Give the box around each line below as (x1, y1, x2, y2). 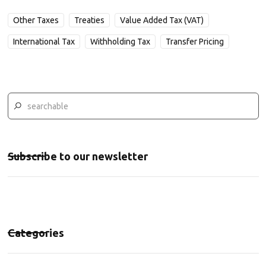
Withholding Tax (90, 37, 150, 46)
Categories (7, 227, 64, 239)
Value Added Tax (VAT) (119, 15, 204, 25)
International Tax (12, 37, 75, 46)
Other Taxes (12, 15, 59, 25)
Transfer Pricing (165, 37, 224, 46)
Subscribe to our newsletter (7, 150, 148, 162)
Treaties (74, 15, 104, 25)
